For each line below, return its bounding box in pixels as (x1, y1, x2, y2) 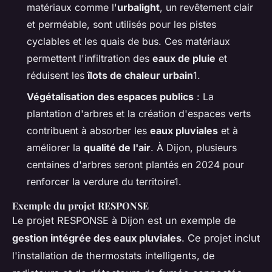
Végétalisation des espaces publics (27, 90, 194, 103)
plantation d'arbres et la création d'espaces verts (27, 107, 251, 120)
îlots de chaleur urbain (87, 69, 193, 82)
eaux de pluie (152, 52, 216, 65)
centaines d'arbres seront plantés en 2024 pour (27, 158, 244, 171)
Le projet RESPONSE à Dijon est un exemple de (12, 214, 236, 226)
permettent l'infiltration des (27, 52, 152, 65)
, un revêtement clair (160, 1, 253, 14)
